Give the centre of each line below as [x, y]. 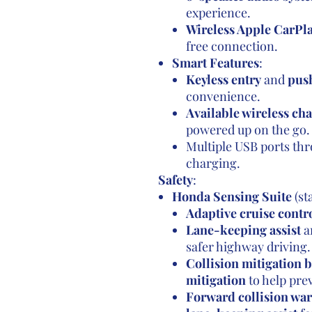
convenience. [223, 96]
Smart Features [215, 63]
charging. [213, 163]
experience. [218, 13]
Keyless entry [223, 79]
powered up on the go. [248, 130]
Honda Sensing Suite [232, 196]
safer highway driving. [248, 247]
